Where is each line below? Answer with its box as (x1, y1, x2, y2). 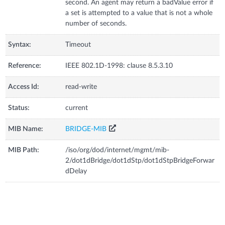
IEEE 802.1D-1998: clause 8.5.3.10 (65, 62, 173, 69)
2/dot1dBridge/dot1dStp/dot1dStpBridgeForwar (65, 157, 215, 164)
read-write (65, 83, 97, 90)
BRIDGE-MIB (65, 125, 107, 133)
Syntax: (8, 41, 32, 48)
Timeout (65, 41, 91, 48)
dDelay (65, 167, 87, 175)
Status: (8, 104, 30, 111)
